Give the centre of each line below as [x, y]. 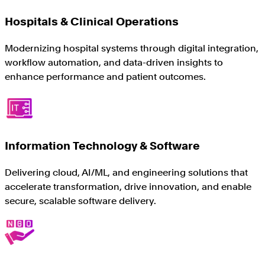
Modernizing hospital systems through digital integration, [132, 48]
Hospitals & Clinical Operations [92, 21]
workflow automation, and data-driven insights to [114, 62]
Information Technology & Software [102, 146]
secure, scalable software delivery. [80, 201]
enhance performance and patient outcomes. [105, 76]
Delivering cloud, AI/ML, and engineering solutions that [126, 173]
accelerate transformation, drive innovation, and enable [128, 187]
